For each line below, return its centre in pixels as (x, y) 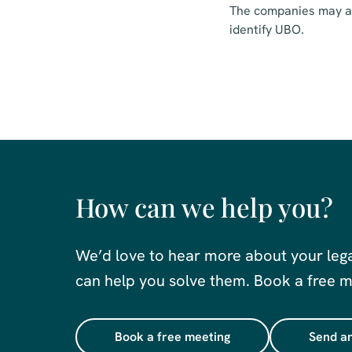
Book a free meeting (172, 337)
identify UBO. (267, 29)
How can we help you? (204, 207)
